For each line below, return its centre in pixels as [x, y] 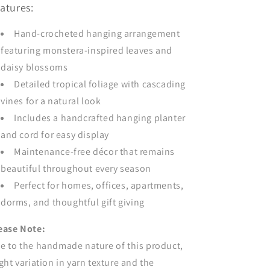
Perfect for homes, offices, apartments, [99, 185]
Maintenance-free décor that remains [95, 152]
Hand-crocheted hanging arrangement [97, 33]
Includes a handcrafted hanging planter [100, 118]
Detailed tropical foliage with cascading [100, 84]
